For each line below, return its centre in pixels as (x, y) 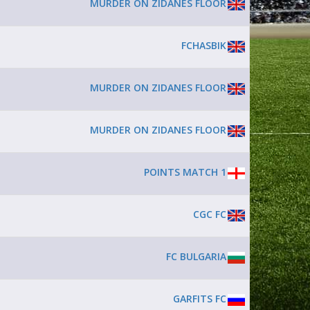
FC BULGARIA (196, 256)
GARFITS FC (200, 299)
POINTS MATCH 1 (185, 172)
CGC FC (210, 214)
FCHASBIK (204, 45)
